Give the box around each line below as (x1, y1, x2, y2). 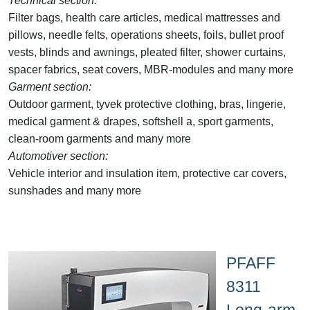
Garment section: (8, 80, 91, 93)
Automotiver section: (8, 149, 108, 162)
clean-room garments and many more (8, 132, 191, 145)
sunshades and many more (8, 184, 141, 197)
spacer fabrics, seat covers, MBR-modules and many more (8, 63, 293, 75)
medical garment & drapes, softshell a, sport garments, (8, 115, 273, 127)
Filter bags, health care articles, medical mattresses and (8, 11, 280, 24)
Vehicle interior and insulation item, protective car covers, (8, 167, 286, 179)
